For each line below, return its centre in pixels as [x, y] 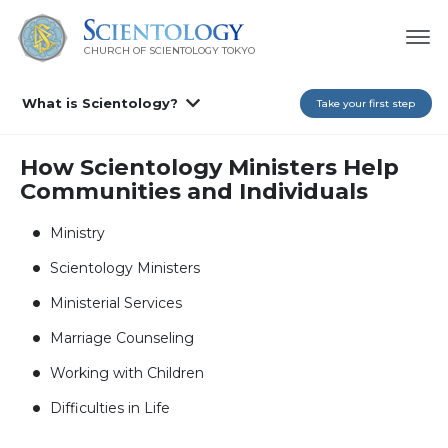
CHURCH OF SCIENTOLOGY [151, 50]
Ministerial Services [116, 302]
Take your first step [366, 103]
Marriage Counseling [122, 337]
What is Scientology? [100, 102]
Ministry [77, 232]
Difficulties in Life [110, 407]
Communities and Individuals [194, 190]
